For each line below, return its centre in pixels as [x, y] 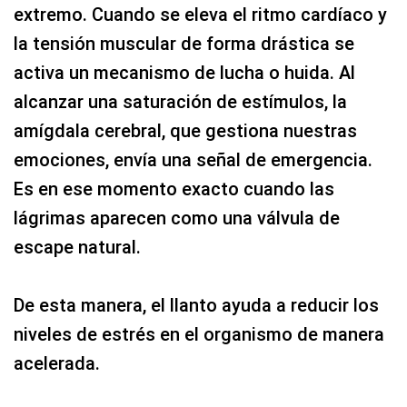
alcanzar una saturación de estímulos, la [180, 101]
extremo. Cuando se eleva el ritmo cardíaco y [200, 14]
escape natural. [77, 247]
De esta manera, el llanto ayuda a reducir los [196, 305]
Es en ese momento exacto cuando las [174, 189]
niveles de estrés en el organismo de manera [199, 334]
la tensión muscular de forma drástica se [184, 43]
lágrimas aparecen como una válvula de [177, 218]
